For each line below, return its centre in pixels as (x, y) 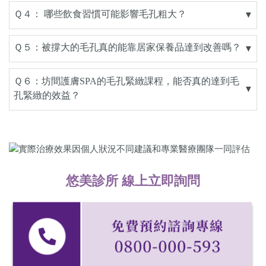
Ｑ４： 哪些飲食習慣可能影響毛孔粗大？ (100, 14)
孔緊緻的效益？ (47, 95)
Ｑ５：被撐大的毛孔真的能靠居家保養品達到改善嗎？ (127, 47)
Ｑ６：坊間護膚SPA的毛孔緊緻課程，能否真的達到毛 (126, 81)
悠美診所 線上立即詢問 (133, 180)
